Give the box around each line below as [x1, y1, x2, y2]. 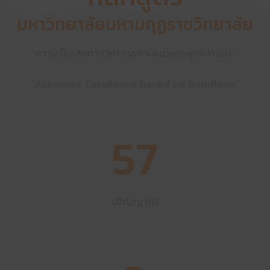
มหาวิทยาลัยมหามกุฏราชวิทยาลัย [17, 11, 253, 37]
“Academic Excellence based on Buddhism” [30, 77, 240, 92]
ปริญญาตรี [111, 195, 159, 210]
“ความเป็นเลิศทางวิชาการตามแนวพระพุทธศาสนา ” [30, 46, 240, 61]
